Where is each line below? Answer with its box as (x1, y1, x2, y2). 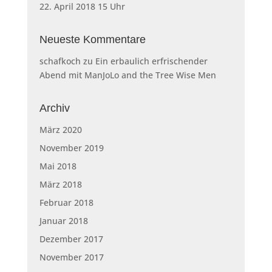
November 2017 (39, 251, 104, 263)
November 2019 (39, 142, 104, 154)
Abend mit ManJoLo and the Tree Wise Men (39, 69, 216, 81)
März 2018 (39, 178, 82, 190)
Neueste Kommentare (39, 33, 146, 46)
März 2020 (39, 124, 82, 135)
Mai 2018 (39, 160, 76, 172)
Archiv (39, 102, 70, 114)
